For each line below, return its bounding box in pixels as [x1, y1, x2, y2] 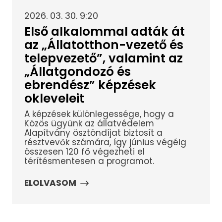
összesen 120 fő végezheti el [24, 145, 145, 158]
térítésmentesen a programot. [24, 155, 154, 167]
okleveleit [24, 90, 84, 107]
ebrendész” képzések [24, 77, 156, 94]
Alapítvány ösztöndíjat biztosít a [24, 126, 163, 139]
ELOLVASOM [24, 177, 76, 189]
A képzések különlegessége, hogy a [24, 108, 174, 120]
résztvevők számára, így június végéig [24, 136, 186, 148]
